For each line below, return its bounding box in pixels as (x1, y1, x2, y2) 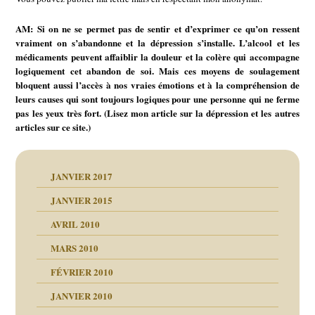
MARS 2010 (51, 241, 99, 255)
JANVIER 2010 (51, 289, 113, 303)
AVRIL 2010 (51, 217, 101, 231)
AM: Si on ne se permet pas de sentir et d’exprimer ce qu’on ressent (15, 21, 300, 35)
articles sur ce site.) (15, 120, 91, 134)
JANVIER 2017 (51, 169, 113, 184)
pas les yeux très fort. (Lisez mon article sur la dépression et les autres (15, 105, 300, 120)
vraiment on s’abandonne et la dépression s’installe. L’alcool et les (15, 35, 300, 49)
